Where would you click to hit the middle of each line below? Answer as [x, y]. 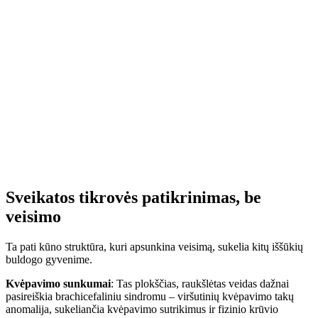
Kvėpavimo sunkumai [58, 283]
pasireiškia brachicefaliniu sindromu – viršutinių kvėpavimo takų [150, 296]
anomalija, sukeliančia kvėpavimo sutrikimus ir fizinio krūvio [142, 309]
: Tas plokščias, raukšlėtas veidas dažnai [200, 283]
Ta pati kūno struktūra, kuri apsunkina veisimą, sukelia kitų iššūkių [154, 246]
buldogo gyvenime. [49, 259]
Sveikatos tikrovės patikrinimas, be [133, 197]
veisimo [33, 216]
